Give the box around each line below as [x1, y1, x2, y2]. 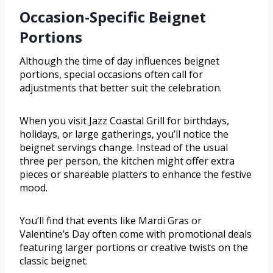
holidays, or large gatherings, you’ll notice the [19, 127, 229, 141]
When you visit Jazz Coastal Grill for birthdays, [19, 114, 229, 128]
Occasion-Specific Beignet [19, 7, 206, 27]
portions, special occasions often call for [19, 68, 203, 82]
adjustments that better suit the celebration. [19, 81, 222, 95]
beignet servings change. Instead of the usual [19, 141, 228, 155]
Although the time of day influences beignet [19, 54, 219, 68]
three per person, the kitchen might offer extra [19, 154, 235, 168]
